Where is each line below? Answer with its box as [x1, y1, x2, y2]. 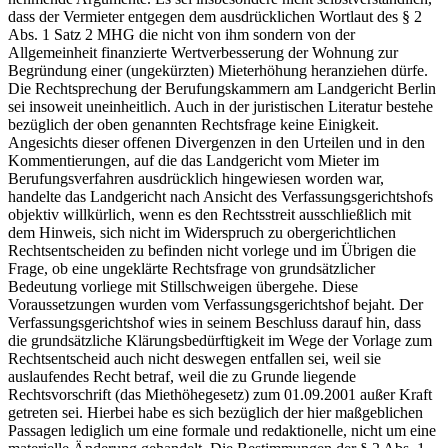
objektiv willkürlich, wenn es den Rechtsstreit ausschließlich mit [8, 206, 411, 224]
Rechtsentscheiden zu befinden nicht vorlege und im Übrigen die [8, 242, 416, 260]
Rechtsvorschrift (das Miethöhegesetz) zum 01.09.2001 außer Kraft [8, 386, 432, 404]
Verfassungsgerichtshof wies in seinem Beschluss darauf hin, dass [8, 314, 421, 332]
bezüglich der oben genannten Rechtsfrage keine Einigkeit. [8, 116, 379, 134]
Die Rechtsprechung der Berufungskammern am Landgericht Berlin [8, 80, 436, 98]
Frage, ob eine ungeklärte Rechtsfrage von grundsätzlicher [8, 260, 375, 278]
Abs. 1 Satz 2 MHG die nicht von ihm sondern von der [8, 26, 355, 44]
